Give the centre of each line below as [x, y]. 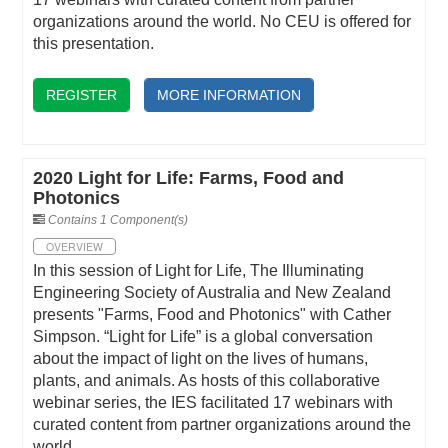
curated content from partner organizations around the [222, 425]
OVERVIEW [75, 246]
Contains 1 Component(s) [118, 220]
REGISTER [82, 94]
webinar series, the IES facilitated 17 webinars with [213, 403]
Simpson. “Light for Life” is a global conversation [203, 337]
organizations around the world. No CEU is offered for [222, 21]
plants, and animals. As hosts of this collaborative [207, 381]
